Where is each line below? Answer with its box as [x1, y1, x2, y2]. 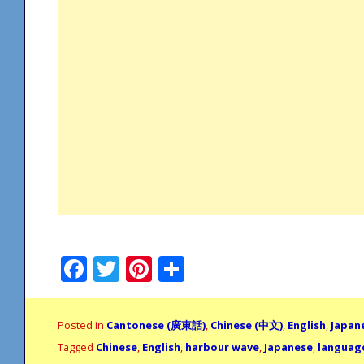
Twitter [119, 250, 213, 286]
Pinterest [152, 250, 267, 286]
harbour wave [185, 339, 259, 354]
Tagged [58, 339, 96, 354]
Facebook [87, 250, 206, 286]
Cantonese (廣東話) [106, 317, 206, 332]
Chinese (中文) [210, 317, 283, 332]
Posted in [58, 317, 106, 332]
